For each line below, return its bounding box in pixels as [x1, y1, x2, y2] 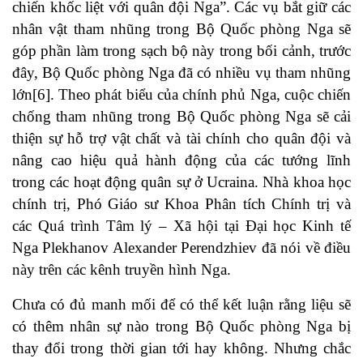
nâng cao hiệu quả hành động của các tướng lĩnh [12, 152, 351, 169]
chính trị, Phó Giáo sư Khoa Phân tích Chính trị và [12, 195, 351, 213]
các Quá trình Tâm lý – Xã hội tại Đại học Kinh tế [12, 217, 351, 235]
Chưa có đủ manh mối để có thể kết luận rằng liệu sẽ [12, 296, 351, 314]
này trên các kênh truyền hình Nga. [12, 261, 231, 279]
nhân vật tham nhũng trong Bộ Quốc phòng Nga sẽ [12, 20, 351, 38]
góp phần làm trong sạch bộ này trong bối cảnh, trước [12, 42, 351, 60]
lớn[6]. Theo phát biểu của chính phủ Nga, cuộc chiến [12, 86, 351, 104]
